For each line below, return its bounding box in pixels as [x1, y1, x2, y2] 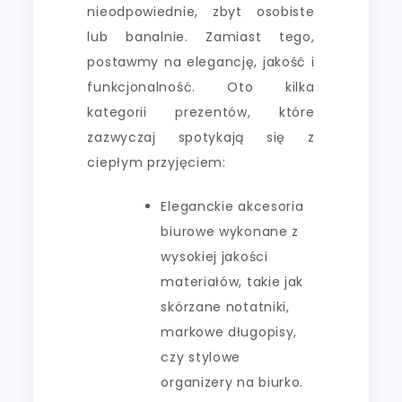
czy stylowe [161, 347, 241, 366]
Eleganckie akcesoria [161, 197, 304, 215]
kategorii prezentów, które [87, 102, 315, 121]
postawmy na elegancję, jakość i [87, 52, 315, 71]
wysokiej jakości [161, 247, 268, 266]
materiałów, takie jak [161, 272, 304, 291]
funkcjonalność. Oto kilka [87, 77, 315, 96]
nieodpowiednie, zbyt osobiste [87, 2, 315, 21]
